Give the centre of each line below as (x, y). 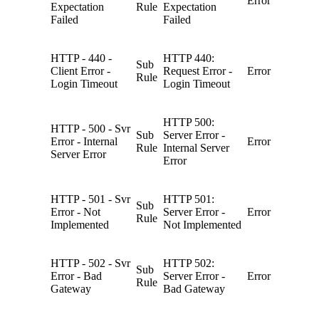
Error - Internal (84, 141)
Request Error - (198, 70)
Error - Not (75, 211)
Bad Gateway (194, 288)
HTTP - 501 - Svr (90, 199)
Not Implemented (202, 224)
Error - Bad (76, 276)
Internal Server (196, 147)
